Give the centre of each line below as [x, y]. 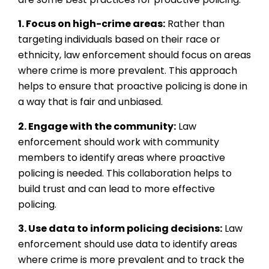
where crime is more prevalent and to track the [131, 260]
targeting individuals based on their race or [119, 40]
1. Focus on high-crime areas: [92, 24]
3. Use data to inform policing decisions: [120, 229]
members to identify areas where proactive [122, 157]
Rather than [195, 24]
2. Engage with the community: [97, 126]
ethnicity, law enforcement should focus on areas [134, 55]
